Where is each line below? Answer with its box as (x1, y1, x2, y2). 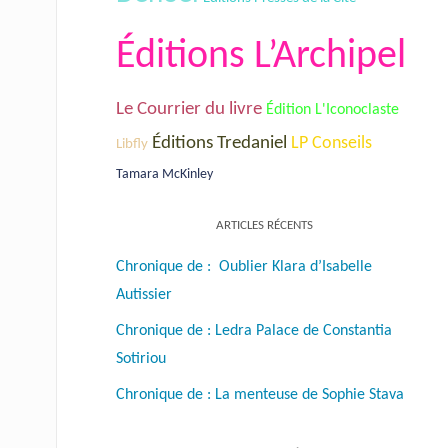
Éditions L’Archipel (116, 36, 406, 77)
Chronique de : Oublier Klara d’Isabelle (116, 258, 372, 275)
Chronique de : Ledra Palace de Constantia (116, 322, 392, 339)
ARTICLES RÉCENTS (215, 218, 313, 232)
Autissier (116, 286, 172, 303)
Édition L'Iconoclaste (266, 101, 399, 118)
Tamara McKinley (116, 166, 213, 182)
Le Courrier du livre (116, 99, 262, 119)
